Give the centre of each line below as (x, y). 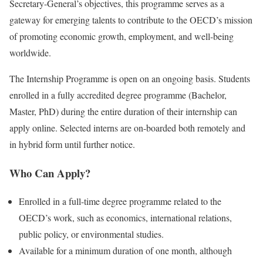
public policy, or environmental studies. (91, 234)
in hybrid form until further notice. (72, 144)
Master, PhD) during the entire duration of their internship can (123, 111)
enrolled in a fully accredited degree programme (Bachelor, (118, 95)
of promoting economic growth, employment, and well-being (122, 36)
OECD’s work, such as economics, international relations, (125, 218)
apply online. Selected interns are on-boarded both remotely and (127, 127)
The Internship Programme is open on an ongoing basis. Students (130, 78)
